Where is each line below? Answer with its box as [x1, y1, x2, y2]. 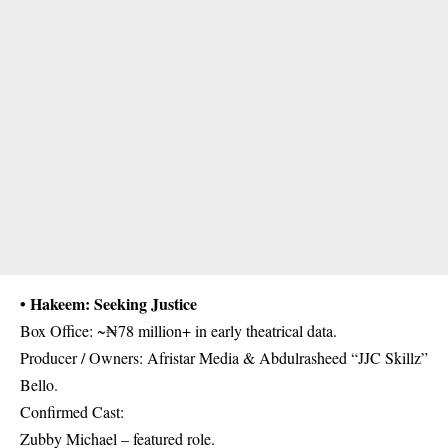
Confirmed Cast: [20, 400, 124, 422]
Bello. [20, 373, 58, 395]
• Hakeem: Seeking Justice [20, 291, 197, 315]
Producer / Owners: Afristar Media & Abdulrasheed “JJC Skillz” [20, 346, 428, 368]
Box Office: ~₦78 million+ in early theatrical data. [20, 319, 337, 341]
